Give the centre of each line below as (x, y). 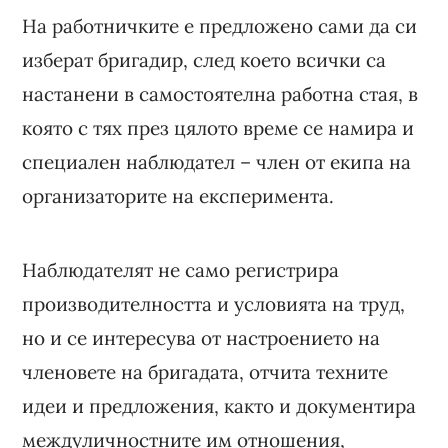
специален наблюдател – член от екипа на (217, 161)
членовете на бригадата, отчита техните (205, 371)
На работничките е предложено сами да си (220, 25)
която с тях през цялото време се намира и (218, 127)
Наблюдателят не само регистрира (181, 269)
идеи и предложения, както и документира (219, 405)
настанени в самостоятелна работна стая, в (220, 93)
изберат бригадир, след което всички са (204, 59)
